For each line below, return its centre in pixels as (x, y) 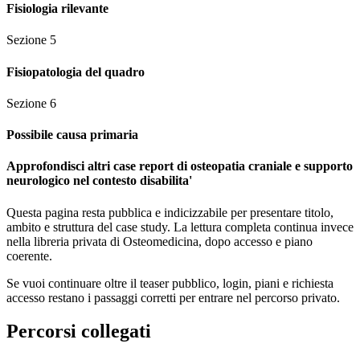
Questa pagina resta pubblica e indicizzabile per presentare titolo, (170, 212)
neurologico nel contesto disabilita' (99, 181)
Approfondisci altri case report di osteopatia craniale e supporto (180, 166)
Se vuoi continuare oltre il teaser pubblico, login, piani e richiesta (170, 283)
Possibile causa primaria (72, 135)
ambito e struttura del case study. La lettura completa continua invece (180, 227)
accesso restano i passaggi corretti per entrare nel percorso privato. (173, 297)
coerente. (29, 256)
